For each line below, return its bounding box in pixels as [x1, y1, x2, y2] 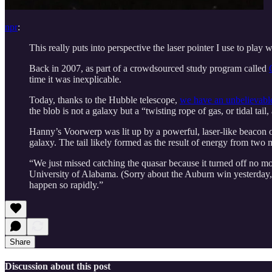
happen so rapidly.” [29, 179, 103, 190]
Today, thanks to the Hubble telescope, [29, 94, 180, 105]
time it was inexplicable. [29, 73, 121, 84]
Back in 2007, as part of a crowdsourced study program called [29, 63, 269, 73]
